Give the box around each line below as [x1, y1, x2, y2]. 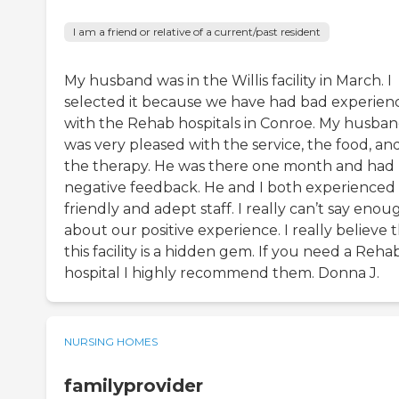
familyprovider [64, 375, 203, 397]
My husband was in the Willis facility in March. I [64, 72, 392, 90]
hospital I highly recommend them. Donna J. [64, 265, 379, 282]
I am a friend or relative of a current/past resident [73, 25, 321, 39]
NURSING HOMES [64, 335, 158, 349]
